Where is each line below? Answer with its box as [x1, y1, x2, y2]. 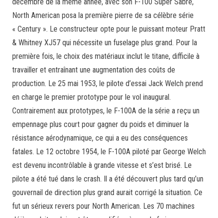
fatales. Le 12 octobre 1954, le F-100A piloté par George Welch [12, 147, 206, 156]
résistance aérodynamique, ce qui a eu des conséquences [12, 133, 188, 143]
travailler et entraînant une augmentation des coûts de [12, 65, 175, 74]
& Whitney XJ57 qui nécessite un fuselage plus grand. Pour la [12, 38, 197, 47]
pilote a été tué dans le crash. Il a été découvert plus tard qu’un [12, 174, 203, 183]
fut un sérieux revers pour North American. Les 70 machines [12, 201, 195, 211]
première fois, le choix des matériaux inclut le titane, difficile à [12, 52, 200, 61]
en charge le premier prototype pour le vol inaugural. [12, 92, 171, 102]
